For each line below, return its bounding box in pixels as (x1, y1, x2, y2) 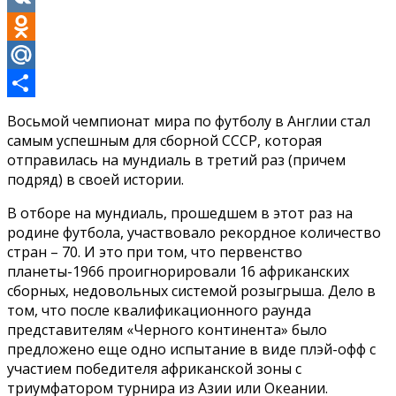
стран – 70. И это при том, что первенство (7, 242, 302, 263)
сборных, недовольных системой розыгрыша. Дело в (7, 281, 376, 301)
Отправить (7, 102, 86, 122)
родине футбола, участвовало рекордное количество (7, 223, 381, 243)
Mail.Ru (7, 73, 56, 94)
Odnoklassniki (7, 45, 101, 65)
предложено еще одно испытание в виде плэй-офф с (7, 339, 376, 360)
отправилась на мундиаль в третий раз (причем (7, 150, 346, 171)
